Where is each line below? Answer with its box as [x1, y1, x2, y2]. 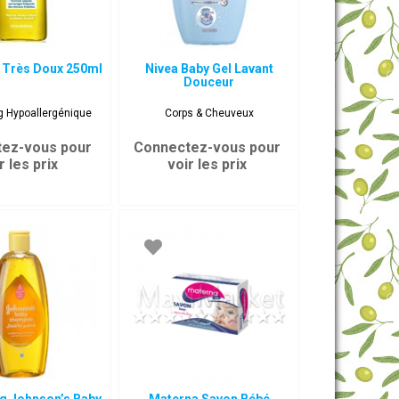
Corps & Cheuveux [164, 107, 254, 119]
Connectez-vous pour [133, 139, 281, 156]
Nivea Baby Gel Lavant [144, 61, 273, 76]
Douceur [183, 75, 235, 89]
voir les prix [167, 156, 247, 173]
